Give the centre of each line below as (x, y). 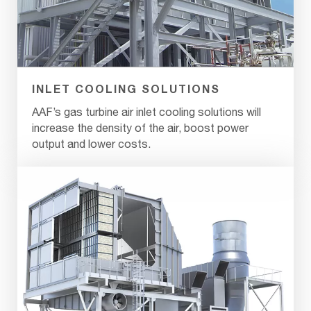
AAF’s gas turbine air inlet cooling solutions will (146, 112)
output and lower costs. (91, 144)
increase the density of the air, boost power (140, 128)
